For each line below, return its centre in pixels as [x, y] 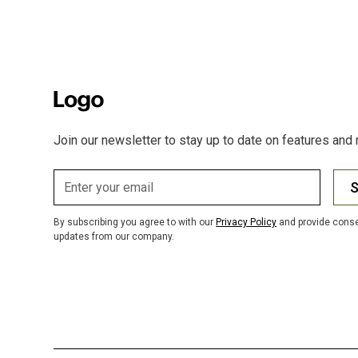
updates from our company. [114, 237]
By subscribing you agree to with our [135, 222]
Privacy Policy [247, 222]
